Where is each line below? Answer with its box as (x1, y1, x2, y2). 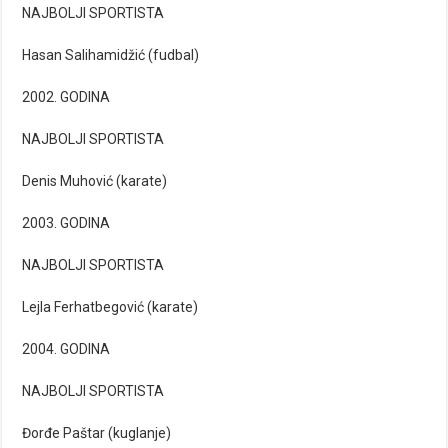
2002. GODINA (22, 89, 111, 106)
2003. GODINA (22, 215, 111, 232)
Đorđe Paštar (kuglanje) (22, 425, 172, 442)
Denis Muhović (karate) (22, 173, 168, 190)
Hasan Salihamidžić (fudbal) (22, 47, 200, 64)
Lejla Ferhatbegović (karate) (22, 299, 199, 316)
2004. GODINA (22, 341, 111, 358)
